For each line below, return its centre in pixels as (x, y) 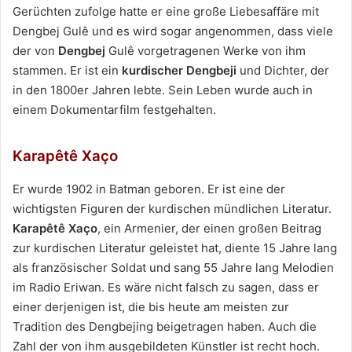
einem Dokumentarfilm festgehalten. (114, 110)
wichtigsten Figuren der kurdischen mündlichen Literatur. (172, 208)
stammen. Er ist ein (66, 71)
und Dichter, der (283, 71)
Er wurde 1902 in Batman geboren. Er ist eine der (149, 189)
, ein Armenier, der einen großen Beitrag (209, 228)
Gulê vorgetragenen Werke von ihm (205, 51)
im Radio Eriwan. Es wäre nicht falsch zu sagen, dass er (166, 287)
